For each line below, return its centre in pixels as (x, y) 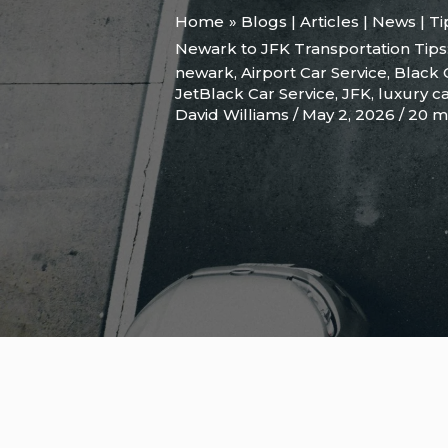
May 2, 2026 (350, 115)
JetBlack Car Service (255, 94)
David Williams (234, 115)
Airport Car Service (314, 73)
